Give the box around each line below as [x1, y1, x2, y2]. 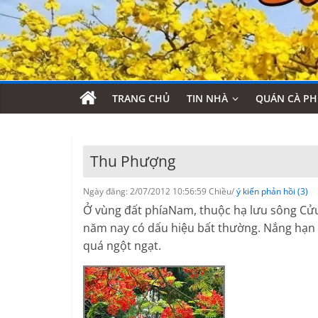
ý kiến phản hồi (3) [236, 185, 308, 197]
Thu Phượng [90, 150, 175, 171]
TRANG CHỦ [112, 91, 170, 105]
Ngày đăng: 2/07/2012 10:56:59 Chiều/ [83, 185, 236, 197]
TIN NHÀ [187, 91, 228, 105]
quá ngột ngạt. [83, 237, 161, 253]
